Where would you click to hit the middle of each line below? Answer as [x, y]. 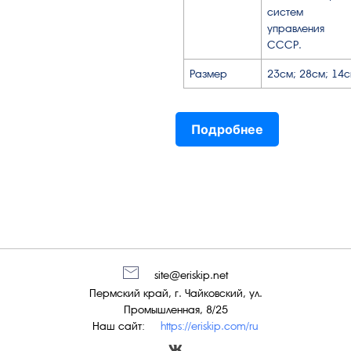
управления [296, 29]
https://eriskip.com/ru [210, 326]
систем [285, 12]
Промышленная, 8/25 [175, 310]
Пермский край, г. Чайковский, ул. [175, 293]
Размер [208, 74]
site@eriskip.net [191, 275]
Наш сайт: [119, 326]
